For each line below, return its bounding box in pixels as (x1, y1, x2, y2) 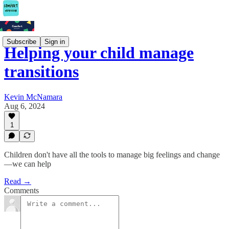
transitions (4, 62, 79, 81)
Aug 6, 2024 (4, 101, 45, 110)
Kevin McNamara (4, 92, 62, 101)
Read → (4, 177, 31, 186)
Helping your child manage (4, 43, 194, 62)
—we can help (4, 159, 51, 168)
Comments (4, 186, 39, 195)
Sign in (44, 37, 65, 45)
